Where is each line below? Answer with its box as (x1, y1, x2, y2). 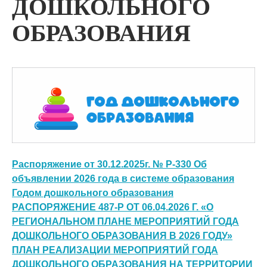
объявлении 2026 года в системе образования (12, 173, 234, 184)
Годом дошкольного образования (12, 187, 173, 198)
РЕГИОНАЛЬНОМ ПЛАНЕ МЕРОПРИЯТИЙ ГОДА (12, 216, 239, 226)
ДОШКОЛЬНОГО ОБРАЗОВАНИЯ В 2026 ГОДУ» (12, 230, 232, 241)
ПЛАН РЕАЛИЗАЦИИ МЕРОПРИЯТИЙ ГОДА (12, 244, 218, 255)
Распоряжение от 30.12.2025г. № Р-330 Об (12, 159, 207, 169)
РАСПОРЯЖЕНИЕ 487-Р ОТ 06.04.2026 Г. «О (12, 201, 213, 212)
